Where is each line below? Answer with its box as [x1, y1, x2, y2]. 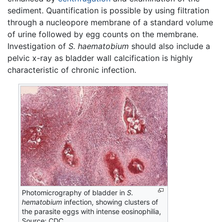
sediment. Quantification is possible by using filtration [7, 5, 209, 16]
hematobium [22, 198, 62, 207]
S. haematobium [68, 41, 129, 52]
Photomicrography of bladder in [22, 188, 127, 197]
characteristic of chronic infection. [7, 65, 136, 75]
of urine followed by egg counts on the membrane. [7, 29, 198, 40]
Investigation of [7, 41, 68, 52]
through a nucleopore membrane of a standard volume [7, 17, 213, 28]
